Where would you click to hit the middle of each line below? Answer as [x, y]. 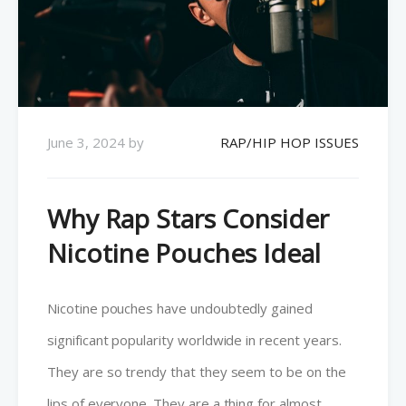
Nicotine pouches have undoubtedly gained [180, 308]
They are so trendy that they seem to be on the [197, 371]
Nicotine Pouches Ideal [184, 252]
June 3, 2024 [86, 142]
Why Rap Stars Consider [188, 218]
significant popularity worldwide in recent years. [194, 339]
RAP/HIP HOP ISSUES [290, 142]
